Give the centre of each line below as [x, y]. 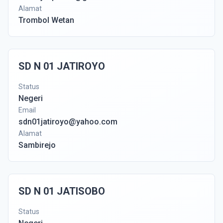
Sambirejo [37, 145]
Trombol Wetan [46, 20]
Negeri [31, 98]
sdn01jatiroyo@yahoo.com [68, 122]
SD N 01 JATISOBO [62, 191]
